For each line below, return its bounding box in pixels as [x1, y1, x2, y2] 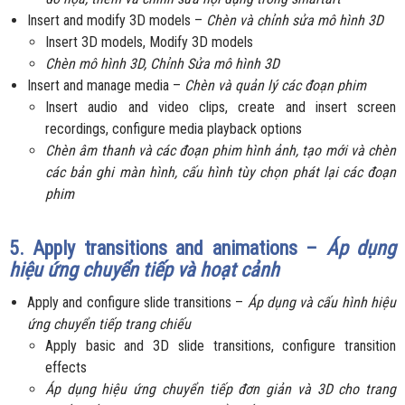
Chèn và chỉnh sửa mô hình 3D [206, 12, 383, 30]
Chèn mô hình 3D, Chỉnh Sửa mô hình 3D [45, 55, 279, 73]
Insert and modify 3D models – [27, 12, 206, 30]
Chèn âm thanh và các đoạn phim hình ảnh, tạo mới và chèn [45, 142, 396, 160]
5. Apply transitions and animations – [9, 237, 326, 260]
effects [45, 359, 87, 377]
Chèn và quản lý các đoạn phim [184, 77, 366, 95]
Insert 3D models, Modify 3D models [45, 33, 253, 52]
